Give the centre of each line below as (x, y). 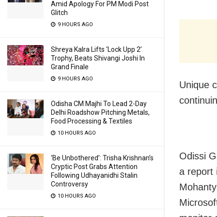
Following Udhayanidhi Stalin (94, 175)
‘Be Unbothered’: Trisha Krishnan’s (102, 158)
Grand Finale (70, 67)
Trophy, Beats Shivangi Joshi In (98, 58)
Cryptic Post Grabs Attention (94, 167)
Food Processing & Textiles (92, 121)
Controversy (70, 184)
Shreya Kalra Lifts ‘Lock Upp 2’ (96, 49)
